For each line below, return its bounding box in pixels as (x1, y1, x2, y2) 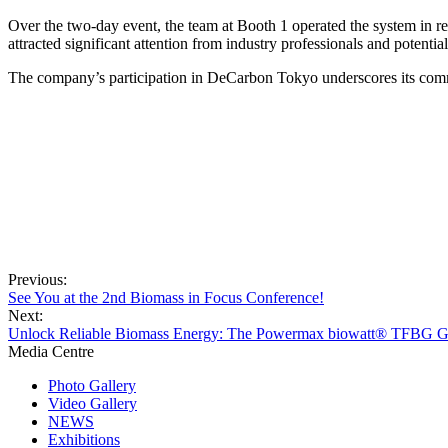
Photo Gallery (48, 377, 136, 394)
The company (8, 69, 95, 86)
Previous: (8, 271, 67, 288)
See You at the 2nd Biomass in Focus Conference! (8, 289, 324, 306)
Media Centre (8, 343, 94, 360)
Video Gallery (48, 395, 137, 412)
